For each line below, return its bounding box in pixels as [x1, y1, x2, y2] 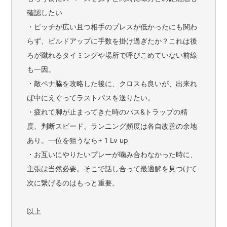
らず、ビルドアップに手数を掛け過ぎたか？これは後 [27, 36, 198, 45]
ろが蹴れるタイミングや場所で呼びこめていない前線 [27, 50, 198, 59]
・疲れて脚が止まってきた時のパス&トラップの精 [27, 107, 188, 116]
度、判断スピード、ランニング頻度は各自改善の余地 [27, 121, 198, 130]
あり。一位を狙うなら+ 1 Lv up [27, 135, 129, 144]
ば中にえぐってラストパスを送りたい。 [27, 93, 155, 102]
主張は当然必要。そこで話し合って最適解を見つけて [27, 164, 198, 173]
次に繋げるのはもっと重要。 [27, 178, 120, 187]
